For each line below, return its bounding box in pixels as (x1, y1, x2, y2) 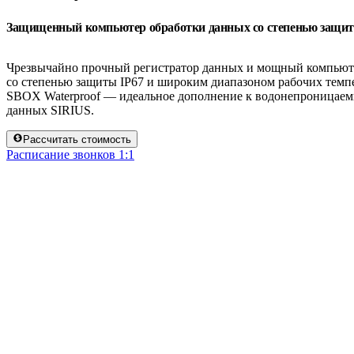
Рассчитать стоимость (23, 134, 132, 146)
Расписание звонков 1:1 (6, 148, 135, 162)
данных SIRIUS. (6, 103, 95, 117)
